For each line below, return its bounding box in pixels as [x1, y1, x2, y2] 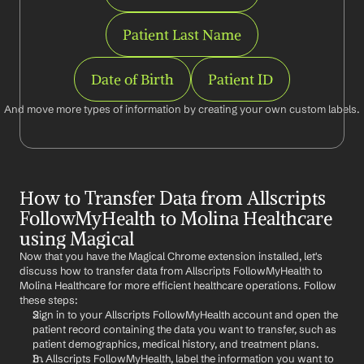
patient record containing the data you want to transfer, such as [32, 323, 336, 336]
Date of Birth [91, 70, 174, 89]
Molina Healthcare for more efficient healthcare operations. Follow [19, 279, 336, 292]
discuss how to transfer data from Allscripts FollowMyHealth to [19, 264, 323, 277]
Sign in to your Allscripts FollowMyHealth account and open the [32, 308, 338, 321]
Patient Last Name [123, 25, 241, 44]
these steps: [19, 293, 78, 306]
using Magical [19, 227, 134, 250]
